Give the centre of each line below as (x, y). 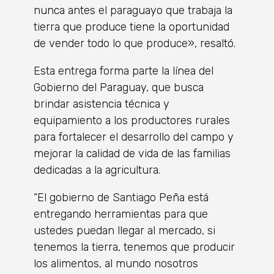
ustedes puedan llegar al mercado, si (124, 230)
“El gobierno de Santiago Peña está (121, 197)
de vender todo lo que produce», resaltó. (135, 43)
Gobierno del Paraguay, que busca (119, 87)
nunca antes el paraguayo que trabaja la (133, 10)
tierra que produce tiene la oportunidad (131, 27)
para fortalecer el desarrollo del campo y (134, 137)
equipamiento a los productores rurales (132, 120)
